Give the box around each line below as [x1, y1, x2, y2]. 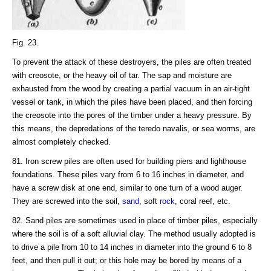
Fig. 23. [12, 38, 39, 47]
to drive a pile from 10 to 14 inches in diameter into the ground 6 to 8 [12, 242, 252, 252]
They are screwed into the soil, [12, 196, 122, 206]
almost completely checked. [12, 137, 111, 146]
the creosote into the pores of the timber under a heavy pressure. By [12, 110, 252, 120]
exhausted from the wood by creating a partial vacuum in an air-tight [12, 83, 250, 93]
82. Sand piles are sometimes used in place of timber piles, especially [12, 215, 258, 225]
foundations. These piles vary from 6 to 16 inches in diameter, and [12, 169, 244, 179]
